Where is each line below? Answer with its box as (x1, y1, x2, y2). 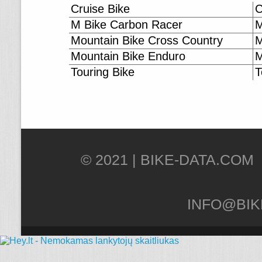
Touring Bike (71, 65, 135, 78)
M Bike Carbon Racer (71, 18, 182, 31)
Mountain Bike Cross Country (71, 34, 223, 47)
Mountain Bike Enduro (71, 50, 185, 63)
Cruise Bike (71, 2, 130, 15)
